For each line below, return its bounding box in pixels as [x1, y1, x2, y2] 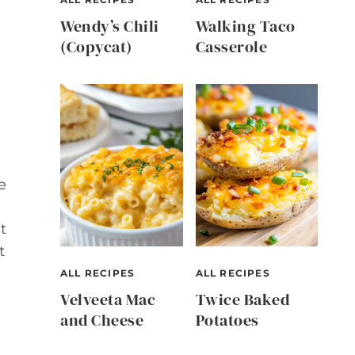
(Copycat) [60, 35, 132, 58]
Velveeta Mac [60, 288, 155, 311]
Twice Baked [195, 288, 289, 311]
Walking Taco [195, 14, 296, 37]
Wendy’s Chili [60, 14, 159, 37]
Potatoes [195, 309, 259, 332]
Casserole [195, 35, 267, 58]
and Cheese [60, 309, 143, 332]
